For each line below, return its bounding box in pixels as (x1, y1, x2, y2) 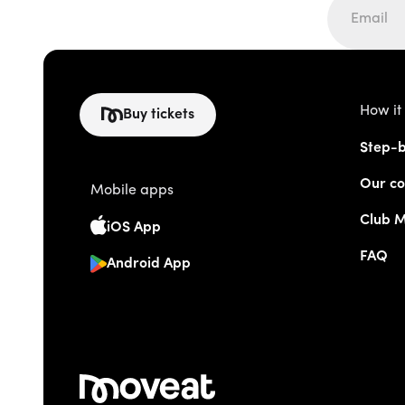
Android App (107, 257, 191, 272)
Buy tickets (123, 108, 194, 122)
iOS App (107, 221, 161, 236)
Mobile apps (90, 184, 174, 198)
